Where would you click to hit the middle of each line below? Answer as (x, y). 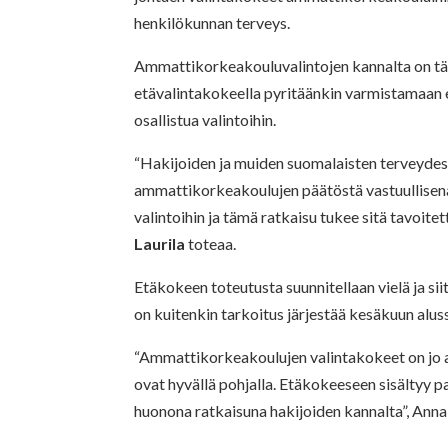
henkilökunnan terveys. (212, 22)
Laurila (160, 243)
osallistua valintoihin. (205, 119)
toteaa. (211, 243)
